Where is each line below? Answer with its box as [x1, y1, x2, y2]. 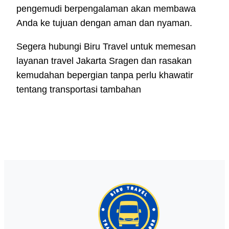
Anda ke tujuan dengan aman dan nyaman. [16, 17, 192, 28]
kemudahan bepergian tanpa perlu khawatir [16, 70, 193, 80]
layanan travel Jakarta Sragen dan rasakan [16, 55, 192, 66]
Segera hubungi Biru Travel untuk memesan [16, 41, 196, 52]
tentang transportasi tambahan [16, 84, 141, 95]
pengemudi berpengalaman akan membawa [16, 3, 196, 14]
